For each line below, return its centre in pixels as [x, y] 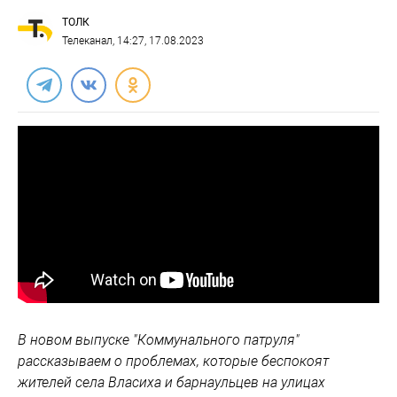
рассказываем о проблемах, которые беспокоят [173, 361]
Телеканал [87, 41]
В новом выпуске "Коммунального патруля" [159, 340]
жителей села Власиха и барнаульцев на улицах [171, 382]
